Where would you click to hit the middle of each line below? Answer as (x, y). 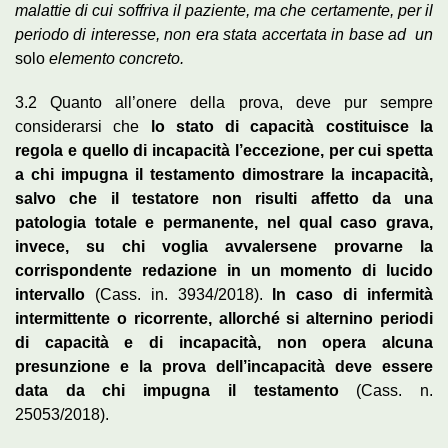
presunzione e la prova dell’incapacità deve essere (224, 366)
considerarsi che (77, 126)
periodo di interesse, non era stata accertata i (175, 34)
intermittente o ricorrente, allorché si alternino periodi (224, 318)
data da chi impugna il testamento (177, 390)
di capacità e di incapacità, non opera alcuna (224, 342)
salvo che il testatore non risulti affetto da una (224, 198)
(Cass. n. (386, 390)
